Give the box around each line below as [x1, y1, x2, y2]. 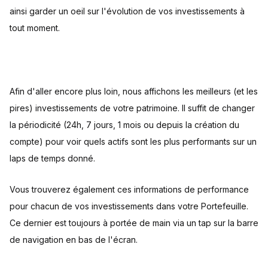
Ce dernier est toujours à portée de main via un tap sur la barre [10, 218, 258, 228]
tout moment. [10, 23, 60, 33]
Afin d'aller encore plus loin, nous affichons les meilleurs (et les [10, 86, 258, 96]
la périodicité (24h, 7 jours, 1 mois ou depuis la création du [10, 120, 239, 130]
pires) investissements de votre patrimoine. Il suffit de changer [10, 103, 255, 113]
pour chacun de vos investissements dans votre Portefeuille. [10, 201, 248, 211]
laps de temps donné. [10, 153, 95, 163]
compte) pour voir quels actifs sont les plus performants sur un [10, 136, 257, 147]
